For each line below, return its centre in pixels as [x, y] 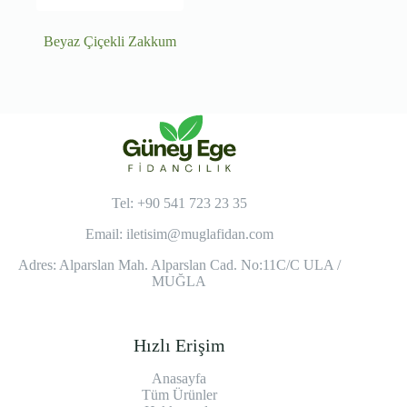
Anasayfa [179, 378]
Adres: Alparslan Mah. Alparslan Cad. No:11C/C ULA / [179, 264]
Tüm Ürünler [179, 394]
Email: [105, 233]
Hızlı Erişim [179, 345]
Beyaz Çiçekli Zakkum [110, 42]
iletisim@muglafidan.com [199, 233]
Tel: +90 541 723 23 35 [179, 203]
